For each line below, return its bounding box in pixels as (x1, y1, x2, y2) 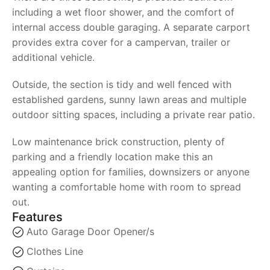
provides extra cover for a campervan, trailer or (12, 36, 230, 48)
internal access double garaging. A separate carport (12, 21, 250, 33)
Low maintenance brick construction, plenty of (12, 136, 225, 148)
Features (12, 210, 63, 224)
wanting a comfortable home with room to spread (12, 181, 241, 193)
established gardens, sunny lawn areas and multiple (12, 93, 246, 105)
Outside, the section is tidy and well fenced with (12, 78, 231, 90)
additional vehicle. (12, 51, 95, 63)
